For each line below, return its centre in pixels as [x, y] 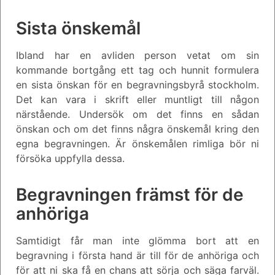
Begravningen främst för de [130, 194]
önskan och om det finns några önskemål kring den [137, 129]
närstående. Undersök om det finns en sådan [137, 114]
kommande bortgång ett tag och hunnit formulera [137, 70]
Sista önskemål [78, 28]
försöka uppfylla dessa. [70, 158]
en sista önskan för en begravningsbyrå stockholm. [137, 84]
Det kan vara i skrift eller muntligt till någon [137, 99]
